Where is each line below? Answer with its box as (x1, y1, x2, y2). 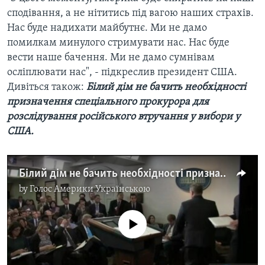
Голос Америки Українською (30, 185, 150, 195)
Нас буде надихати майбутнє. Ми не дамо (7, 22, 207, 34)
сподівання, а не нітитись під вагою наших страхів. (7, 8, 254, 20)
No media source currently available (56, 211, 219, 223)
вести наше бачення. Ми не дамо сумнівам (7, 52, 215, 64)
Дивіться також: (7, 82, 86, 93)
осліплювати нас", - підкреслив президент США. (7, 67, 237, 79)
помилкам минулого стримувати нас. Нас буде (7, 37, 230, 49)
